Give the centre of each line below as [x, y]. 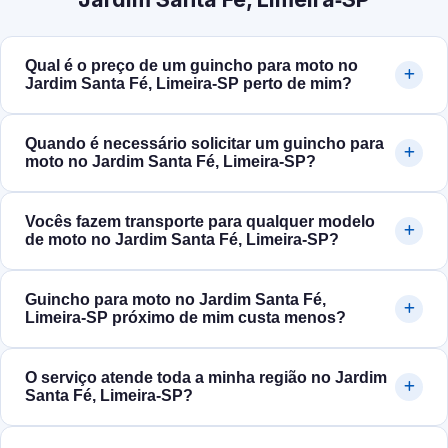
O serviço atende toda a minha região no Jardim [206, 378]
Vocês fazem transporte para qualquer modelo [200, 222]
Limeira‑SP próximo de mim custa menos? [185, 318]
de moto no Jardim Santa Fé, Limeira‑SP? [182, 240]
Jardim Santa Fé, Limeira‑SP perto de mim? [188, 84]
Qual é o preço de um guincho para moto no [191, 66]
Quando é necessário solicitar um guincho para [204, 144]
